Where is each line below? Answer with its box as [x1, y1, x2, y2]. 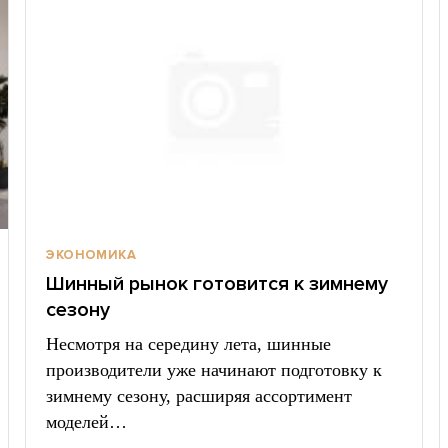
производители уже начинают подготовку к [46, 360, 383, 380]
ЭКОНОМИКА [46, 247, 136, 263]
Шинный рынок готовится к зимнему [46, 272, 389, 296]
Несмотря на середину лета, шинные [46, 334, 332, 354]
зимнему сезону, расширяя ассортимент [46, 386, 353, 406]
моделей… [46, 412, 128, 432]
